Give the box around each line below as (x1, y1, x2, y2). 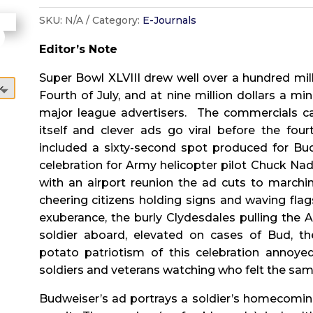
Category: (92, 13, 143, 27)
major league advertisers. (38, 106, 187, 119)
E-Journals (142, 13, 196, 27)
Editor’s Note (38, 43, 117, 56)
